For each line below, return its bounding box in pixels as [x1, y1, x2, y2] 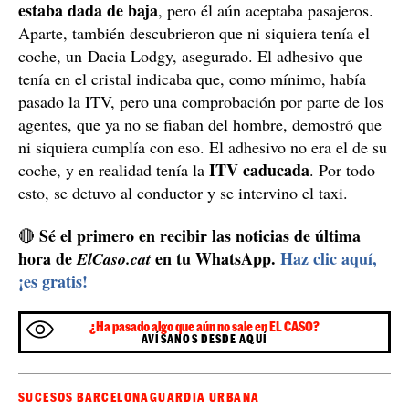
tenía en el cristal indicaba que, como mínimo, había [18, 68, 366, 90]
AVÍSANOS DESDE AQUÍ [141, 332, 268, 346]
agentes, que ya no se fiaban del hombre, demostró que [18, 113, 382, 136]
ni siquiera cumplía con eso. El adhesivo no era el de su [18, 136, 387, 159]
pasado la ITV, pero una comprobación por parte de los [18, 90, 383, 113]
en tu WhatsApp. [151, 246, 280, 271]
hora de [18, 246, 77, 271]
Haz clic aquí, [280, 246, 377, 271]
